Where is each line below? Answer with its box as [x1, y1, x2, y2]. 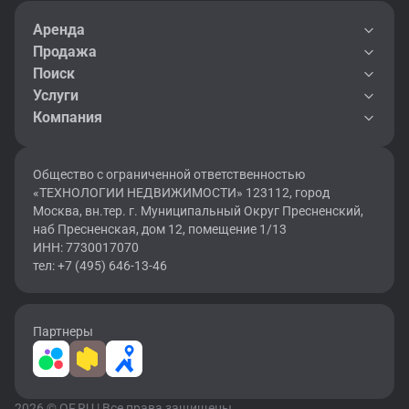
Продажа [33, 43, 97, 60]
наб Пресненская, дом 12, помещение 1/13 [33, 222, 287, 236]
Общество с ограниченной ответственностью [33, 167, 305, 182]
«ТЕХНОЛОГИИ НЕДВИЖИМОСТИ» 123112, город [33, 185, 330, 200]
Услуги [33, 87, 79, 104]
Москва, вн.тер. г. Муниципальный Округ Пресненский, [33, 204, 363, 218]
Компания [33, 109, 102, 126]
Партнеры [33, 324, 93, 339]
